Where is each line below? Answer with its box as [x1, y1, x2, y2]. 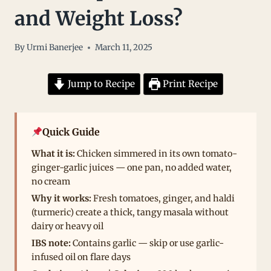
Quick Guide [42, 126, 100, 139]
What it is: [31, 148, 75, 160]
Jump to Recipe [65, 78, 135, 90]
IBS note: [31, 237, 71, 249]
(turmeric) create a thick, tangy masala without [31, 206, 229, 218]
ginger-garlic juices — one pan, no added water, [31, 162, 232, 174]
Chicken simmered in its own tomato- [75, 148, 237, 160]
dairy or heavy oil [31, 220, 103, 232]
